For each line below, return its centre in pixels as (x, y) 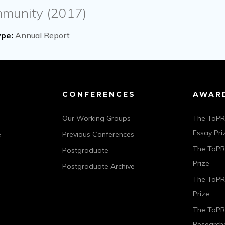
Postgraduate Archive (98, 166)
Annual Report (41, 35)
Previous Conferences (98, 134)
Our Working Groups (96, 118)
